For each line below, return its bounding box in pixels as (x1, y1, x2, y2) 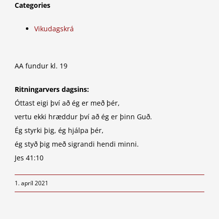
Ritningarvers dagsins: (15, 85, 89, 94)
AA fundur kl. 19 (15, 61, 67, 71)
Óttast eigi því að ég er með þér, (15, 98, 120, 108)
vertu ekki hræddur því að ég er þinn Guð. (15, 112, 152, 122)
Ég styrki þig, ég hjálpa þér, (15, 126, 104, 135)
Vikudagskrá (34, 24, 74, 34)
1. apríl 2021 (15, 179, 48, 188)
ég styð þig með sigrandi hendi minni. (15, 139, 139, 149)
